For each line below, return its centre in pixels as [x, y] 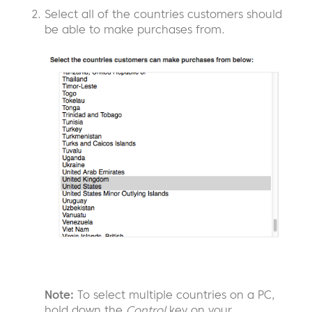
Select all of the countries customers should [163, 14]
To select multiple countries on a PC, [174, 294]
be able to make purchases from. [135, 30]
